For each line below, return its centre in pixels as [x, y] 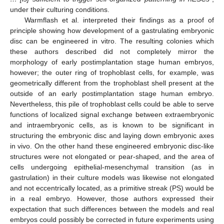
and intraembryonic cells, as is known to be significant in [112, 125]
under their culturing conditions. [60, 10]
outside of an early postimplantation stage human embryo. [112, 94]
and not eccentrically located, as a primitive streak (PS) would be [112, 188]
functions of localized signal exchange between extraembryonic [112, 115]
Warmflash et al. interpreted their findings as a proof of [119, 20]
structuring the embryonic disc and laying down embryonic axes [112, 136]
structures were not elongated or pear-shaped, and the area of [112, 157]
